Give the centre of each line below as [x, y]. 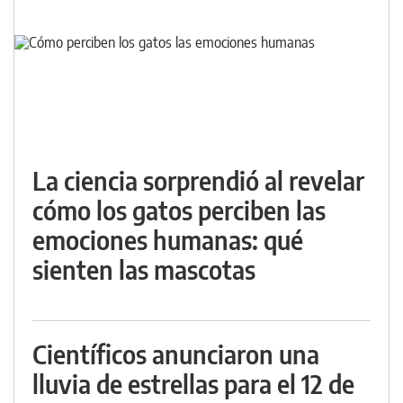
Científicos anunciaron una [176, 354]
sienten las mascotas [144, 269]
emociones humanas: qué [168, 240]
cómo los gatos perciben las [179, 210]
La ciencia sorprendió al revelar [198, 180]
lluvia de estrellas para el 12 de [193, 384]
